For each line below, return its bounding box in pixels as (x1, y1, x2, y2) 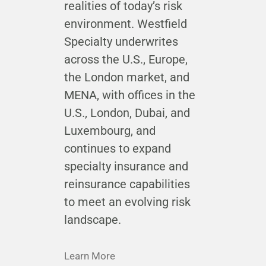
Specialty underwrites (64, 34, 178, 49)
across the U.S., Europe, (64, 52, 188, 67)
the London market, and (64, 70, 189, 85)
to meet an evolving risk (64, 195, 191, 210)
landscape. (64, 213, 121, 227)
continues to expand (64, 141, 171, 156)
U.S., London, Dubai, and (64, 106, 190, 121)
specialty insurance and (64, 159, 188, 174)
